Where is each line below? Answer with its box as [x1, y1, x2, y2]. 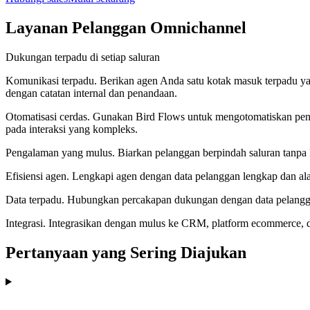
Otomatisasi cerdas [6, 110, 87, 122]
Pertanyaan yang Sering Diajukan [6, 243, 246, 262]
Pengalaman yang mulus [6, 146, 112, 158]
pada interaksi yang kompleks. [6, 122, 138, 135]
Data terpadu [6, 193, 62, 206]
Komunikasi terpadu [6, 74, 94, 86]
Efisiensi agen [6, 170, 66, 182]
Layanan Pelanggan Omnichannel [6, 18, 246, 37]
